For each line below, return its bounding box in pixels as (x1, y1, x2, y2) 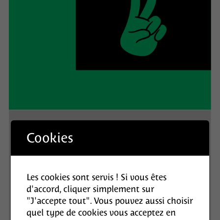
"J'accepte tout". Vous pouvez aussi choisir (27, 195, 193, 206)
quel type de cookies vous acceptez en (27, 207, 176, 218)
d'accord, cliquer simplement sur (27, 184, 155, 194)
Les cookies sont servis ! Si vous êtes (27, 172, 167, 182)
